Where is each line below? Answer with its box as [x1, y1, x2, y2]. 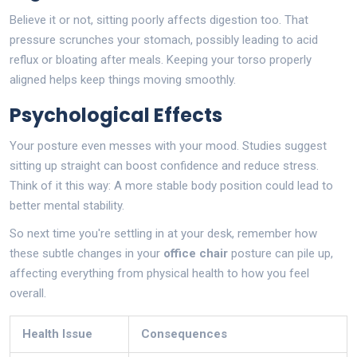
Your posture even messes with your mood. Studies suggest [10, 138, 327, 153]
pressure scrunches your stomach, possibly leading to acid [10, 32, 318, 47]
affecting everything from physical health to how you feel [10, 265, 309, 280]
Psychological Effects [10, 101, 222, 128]
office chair [163, 245, 228, 261]
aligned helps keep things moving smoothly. [10, 72, 236, 87]
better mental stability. [10, 198, 124, 213]
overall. [10, 285, 46, 300]
